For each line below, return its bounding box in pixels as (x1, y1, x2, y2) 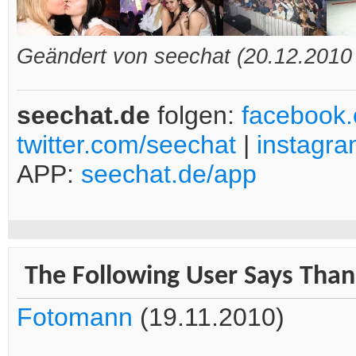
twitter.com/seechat (17, 130, 236, 160)
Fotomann (17, 303, 133, 332)
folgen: (150, 101, 242, 130)
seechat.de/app (81, 160, 257, 189)
